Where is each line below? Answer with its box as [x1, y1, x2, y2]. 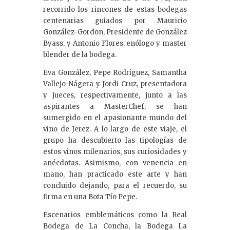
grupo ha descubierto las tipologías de [43, 136, 187, 145]
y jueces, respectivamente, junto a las [43, 91, 187, 100]
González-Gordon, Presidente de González [43, 28, 187, 37]
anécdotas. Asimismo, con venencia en [43, 159, 187, 168]
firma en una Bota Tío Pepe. [43, 193, 137, 202]
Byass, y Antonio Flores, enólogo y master [43, 39, 187, 48]
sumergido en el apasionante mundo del [43, 113, 187, 123]
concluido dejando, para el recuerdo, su [43, 181, 187, 190]
